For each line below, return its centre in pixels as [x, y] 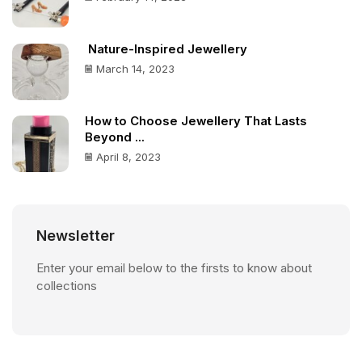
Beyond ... [115, 138]
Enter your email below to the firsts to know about [174, 268]
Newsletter [76, 236]
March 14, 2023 [135, 68]
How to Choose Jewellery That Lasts [196, 122]
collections [67, 286]
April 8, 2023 [128, 157]
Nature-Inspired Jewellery [166, 49]
